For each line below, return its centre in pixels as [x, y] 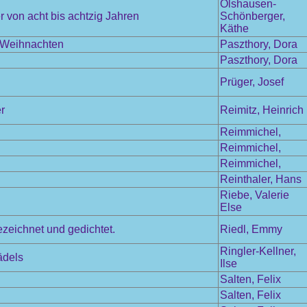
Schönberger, [253, 16]
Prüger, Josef [252, 82]
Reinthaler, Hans [261, 179]
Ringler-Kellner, [258, 251]
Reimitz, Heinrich [262, 110]
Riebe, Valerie [255, 195]
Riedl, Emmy [251, 229]
